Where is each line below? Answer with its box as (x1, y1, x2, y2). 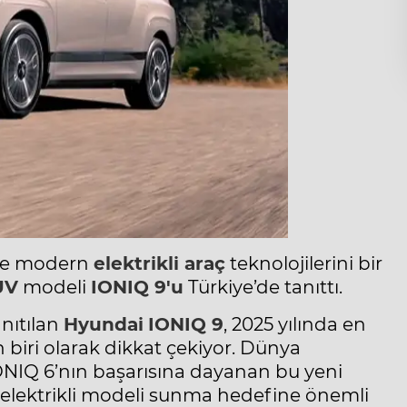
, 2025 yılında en (223, 313, 366, 336)
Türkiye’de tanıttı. (184, 276, 342, 299)
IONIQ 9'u (91, 276, 184, 299)
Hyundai (64, 313, 144, 336)
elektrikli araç (94, 253, 225, 275)
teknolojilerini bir (225, 253, 382, 275)
